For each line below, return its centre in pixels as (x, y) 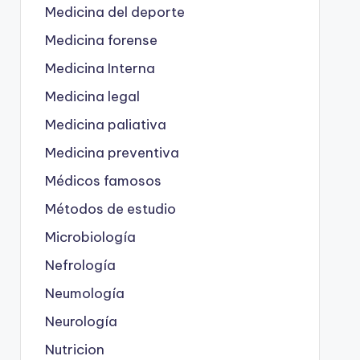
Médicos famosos (103, 180)
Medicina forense (101, 40)
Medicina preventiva (112, 152)
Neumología (84, 293)
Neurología (81, 321)
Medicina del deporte (115, 12)
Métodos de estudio (110, 209)
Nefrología (80, 265)
